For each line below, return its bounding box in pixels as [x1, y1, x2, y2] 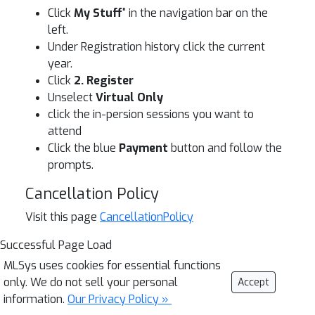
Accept [238, 276, 269, 289]
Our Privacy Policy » [67, 292, 172, 307]
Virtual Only [96, 90, 163, 105]
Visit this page [25, 210, 100, 224]
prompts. [48, 157, 94, 172]
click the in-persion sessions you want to [48, 107, 254, 122]
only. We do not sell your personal [4, 275, 178, 290]
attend [48, 124, 82, 139]
